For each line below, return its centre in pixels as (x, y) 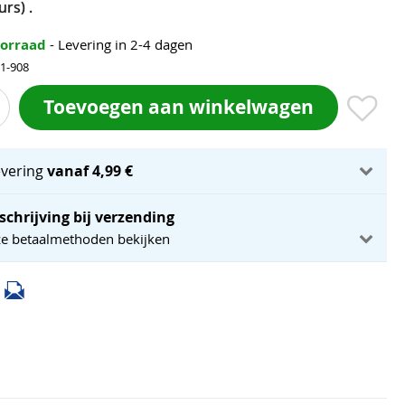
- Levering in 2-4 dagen (121, 44)
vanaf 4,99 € (90, 171)
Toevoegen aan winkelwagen (179, 107)
